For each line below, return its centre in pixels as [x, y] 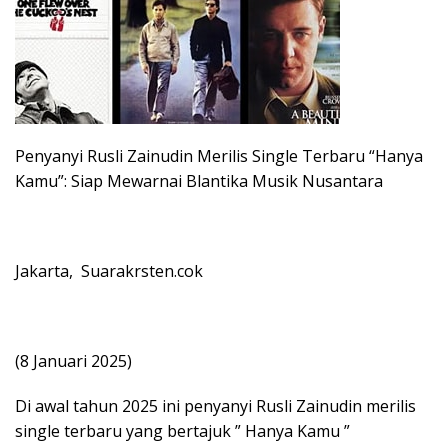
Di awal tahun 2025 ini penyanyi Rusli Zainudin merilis [215, 405]
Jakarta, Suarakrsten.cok [109, 270]
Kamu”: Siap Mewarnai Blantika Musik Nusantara [199, 180]
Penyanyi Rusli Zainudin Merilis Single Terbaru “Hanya [219, 155]
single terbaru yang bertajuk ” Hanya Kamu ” [182, 430]
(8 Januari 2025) [73, 360]
